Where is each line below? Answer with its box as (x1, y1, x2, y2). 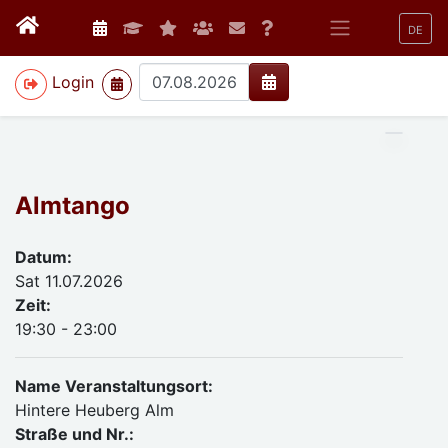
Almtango (15, 191, 130, 220)
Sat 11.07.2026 (15, 271, 123, 291)
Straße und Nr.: (15, 424, 134, 444)
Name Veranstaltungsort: (15, 376, 213, 396)
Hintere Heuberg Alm (15, 400, 174, 420)
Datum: (15, 247, 72, 267)
